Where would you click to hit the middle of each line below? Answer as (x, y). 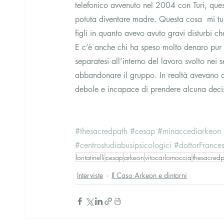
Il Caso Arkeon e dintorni (149, 175)
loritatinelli (90, 157)
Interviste (90, 175)
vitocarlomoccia (168, 157)
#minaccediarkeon (189, 131)
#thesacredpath (101, 131)
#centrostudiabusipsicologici (123, 145)
